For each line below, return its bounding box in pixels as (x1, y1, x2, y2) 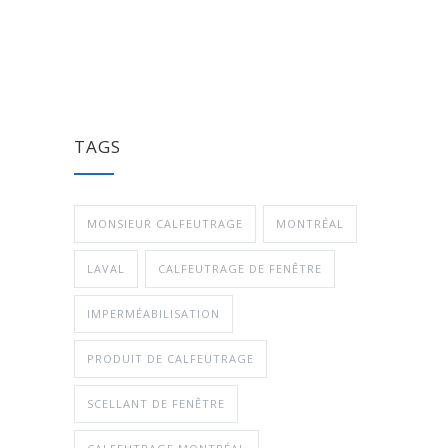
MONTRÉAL (276, 215, 344, 231)
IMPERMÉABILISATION (87, 305, 220, 321)
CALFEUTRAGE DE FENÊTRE (158, 260, 322, 276)
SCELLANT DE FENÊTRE (87, 395, 225, 411)
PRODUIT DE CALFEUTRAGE (87, 350, 254, 366)
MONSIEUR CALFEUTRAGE (87, 215, 243, 231)
